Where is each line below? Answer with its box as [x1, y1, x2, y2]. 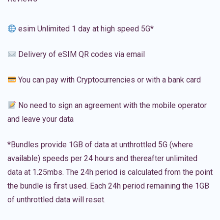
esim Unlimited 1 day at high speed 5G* [16, 24, 154, 34]
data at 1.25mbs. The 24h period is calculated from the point [7, 167, 213, 177]
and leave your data [7, 114, 74, 124]
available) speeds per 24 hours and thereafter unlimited [7, 154, 197, 164]
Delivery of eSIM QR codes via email [16, 50, 145, 59]
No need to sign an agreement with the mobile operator [16, 101, 207, 110]
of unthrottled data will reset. [7, 195, 106, 205]
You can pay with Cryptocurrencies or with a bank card [16, 75, 201, 85]
